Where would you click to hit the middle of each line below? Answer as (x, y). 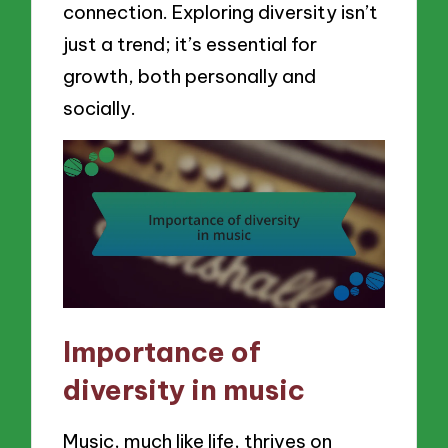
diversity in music (184, 390)
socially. (100, 108)
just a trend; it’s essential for (190, 44)
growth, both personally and (190, 76)
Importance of (162, 352)
